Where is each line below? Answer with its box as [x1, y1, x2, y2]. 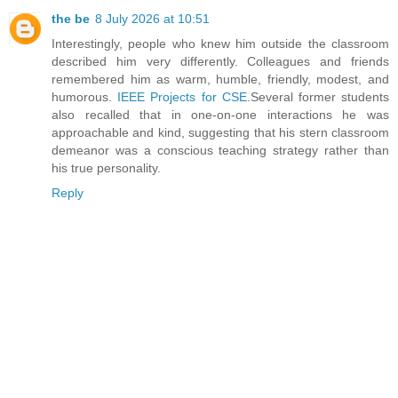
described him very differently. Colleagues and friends [52, 54, 389, 69]
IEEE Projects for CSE [117, 90, 247, 105]
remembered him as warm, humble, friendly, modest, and [52, 72, 389, 87]
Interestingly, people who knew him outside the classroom [52, 36, 389, 52]
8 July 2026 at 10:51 [95, 12, 210, 27]
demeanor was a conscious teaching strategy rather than [52, 143, 389, 158]
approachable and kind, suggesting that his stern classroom [52, 125, 389, 140]
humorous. [52, 90, 118, 105]
